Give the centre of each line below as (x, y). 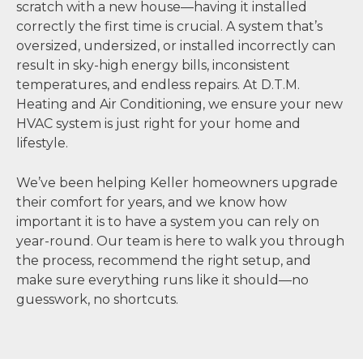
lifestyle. (42, 143)
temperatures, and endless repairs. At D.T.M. (158, 84)
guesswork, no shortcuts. (97, 300)
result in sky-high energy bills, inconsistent (153, 65)
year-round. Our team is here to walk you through (180, 241)
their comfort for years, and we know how (152, 203)
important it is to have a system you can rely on (168, 222)
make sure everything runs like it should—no (162, 280)
